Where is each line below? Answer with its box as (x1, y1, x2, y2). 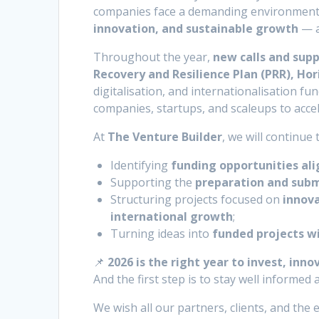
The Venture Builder (108, 129, 223, 145)
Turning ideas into (110, 226, 213, 242)
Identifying (110, 157, 172, 174)
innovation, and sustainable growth (93, 21, 299, 37)
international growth (110, 209, 234, 225)
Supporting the (110, 174, 196, 191)
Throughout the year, (93, 49, 214, 66)
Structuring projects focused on (110, 192, 283, 208)
